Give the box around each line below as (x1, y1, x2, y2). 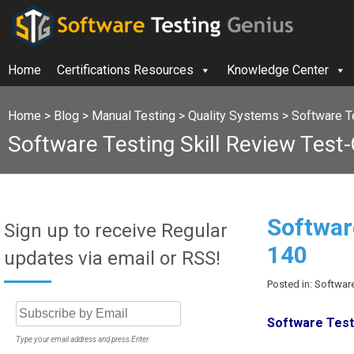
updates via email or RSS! (4, 247, 220, 269)
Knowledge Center (227, 62, 329, 77)
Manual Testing (92, 108, 175, 123)
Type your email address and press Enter (16, 335, 149, 344)
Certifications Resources (57, 62, 194, 77)
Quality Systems (188, 108, 279, 123)
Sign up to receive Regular (4, 220, 228, 242)
